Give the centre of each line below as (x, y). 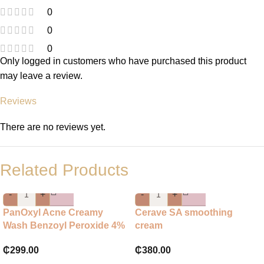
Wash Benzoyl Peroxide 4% (64, 225)
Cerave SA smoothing (184, 212)
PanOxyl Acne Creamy (53, 212)
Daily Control (32, 238)
